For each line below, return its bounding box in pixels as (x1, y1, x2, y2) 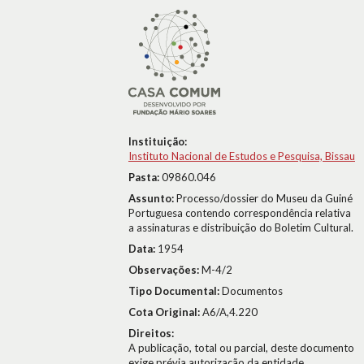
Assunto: (128, 192, 176, 205)
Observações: (128, 263, 201, 276)
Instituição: (128, 135, 187, 148)
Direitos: (128, 327, 174, 340)
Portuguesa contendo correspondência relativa (128, 206, 351, 219)
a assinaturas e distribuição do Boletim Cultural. (128, 221, 353, 234)
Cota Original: (128, 305, 202, 318)
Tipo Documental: (128, 284, 222, 297)
